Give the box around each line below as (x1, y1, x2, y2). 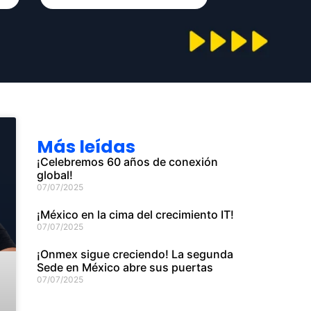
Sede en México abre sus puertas (37, 260, 214, 274)
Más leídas (37, 134, 136, 159)
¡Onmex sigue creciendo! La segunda (37, 246, 234, 261)
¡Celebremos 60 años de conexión (37, 154, 219, 169)
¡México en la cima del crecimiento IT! (37, 207, 235, 221)
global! (37, 167, 74, 182)
